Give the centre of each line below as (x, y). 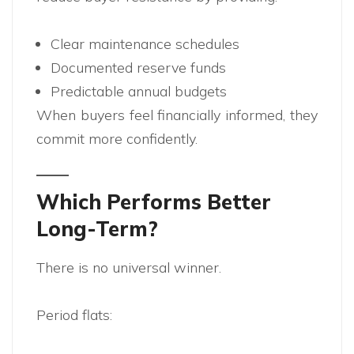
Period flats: (74, 315)
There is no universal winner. (129, 268)
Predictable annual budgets (139, 92)
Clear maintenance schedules (145, 44)
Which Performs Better (154, 202)
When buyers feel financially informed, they (177, 115)
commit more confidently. (117, 139)
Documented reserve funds (138, 68)
